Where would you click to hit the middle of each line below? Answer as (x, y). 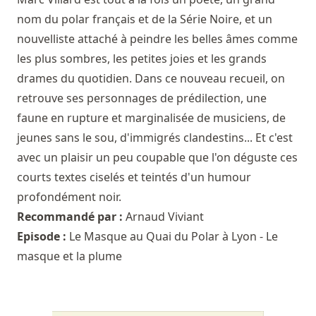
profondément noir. (69, 196)
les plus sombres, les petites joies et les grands (142, 58)
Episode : (43, 236)
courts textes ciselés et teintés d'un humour (134, 177)
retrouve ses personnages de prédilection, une (142, 98)
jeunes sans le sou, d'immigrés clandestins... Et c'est (155, 137)
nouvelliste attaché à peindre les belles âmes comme (157, 38)
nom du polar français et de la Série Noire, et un (145, 19)
